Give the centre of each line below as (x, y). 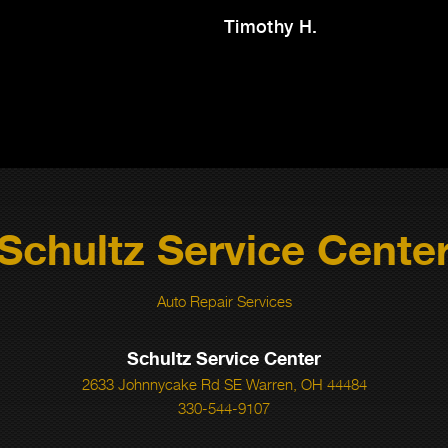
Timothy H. (271, 26)
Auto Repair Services (224, 301)
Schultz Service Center (224, 358)
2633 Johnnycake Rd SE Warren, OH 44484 (224, 384)
